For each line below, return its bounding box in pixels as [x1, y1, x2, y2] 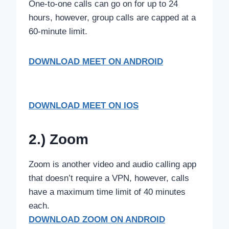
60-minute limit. [29, 26, 87, 36]
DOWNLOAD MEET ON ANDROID [29, 56, 163, 66]
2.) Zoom [29, 131, 88, 147]
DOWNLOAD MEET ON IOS [29, 100, 139, 110]
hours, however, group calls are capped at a [29, 12, 196, 22]
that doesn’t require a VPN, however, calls [29, 173, 189, 183]
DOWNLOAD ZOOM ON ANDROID [29, 214, 165, 224]
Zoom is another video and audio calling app [29, 159, 196, 169]
